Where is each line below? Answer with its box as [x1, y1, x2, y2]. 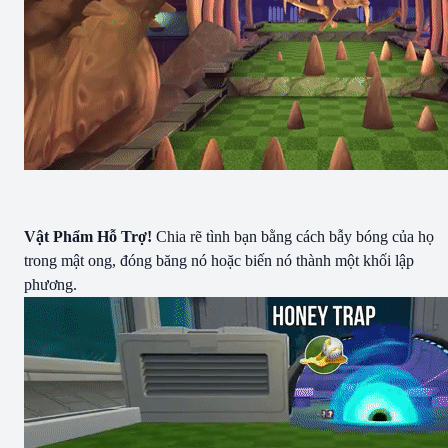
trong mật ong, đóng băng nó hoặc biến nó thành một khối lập [24, 251, 414, 269]
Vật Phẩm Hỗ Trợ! [24, 227, 152, 245]
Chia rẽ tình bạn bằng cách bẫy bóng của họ [152, 227, 434, 245]
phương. [24, 275, 77, 293]
